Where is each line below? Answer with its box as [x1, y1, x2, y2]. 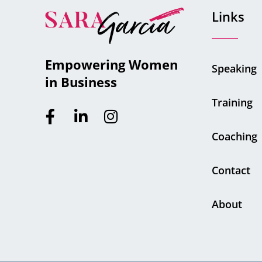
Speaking [212, 61, 257, 76]
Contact [212, 163, 251, 178]
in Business [45, 73, 118, 91]
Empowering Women [45, 56, 178, 74]
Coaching [212, 129, 258, 144]
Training [212, 95, 253, 110]
